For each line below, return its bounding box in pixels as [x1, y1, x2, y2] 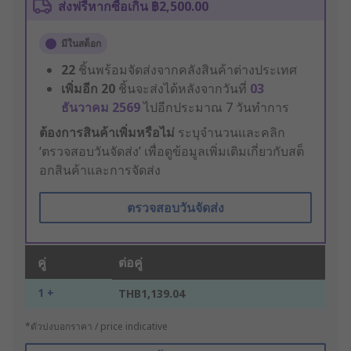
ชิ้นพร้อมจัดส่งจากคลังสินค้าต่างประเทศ [78, 61, 297, 79]
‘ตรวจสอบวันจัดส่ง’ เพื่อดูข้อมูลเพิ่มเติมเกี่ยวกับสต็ [39, 143, 304, 161]
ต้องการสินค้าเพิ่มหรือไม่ [39, 124, 175, 142]
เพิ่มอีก [61, 80, 98, 98]
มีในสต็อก [61, 37, 101, 51]
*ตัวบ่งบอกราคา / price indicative [25, 320, 168, 334]
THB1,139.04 [118, 286, 185, 302]
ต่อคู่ [118, 254, 143, 272]
